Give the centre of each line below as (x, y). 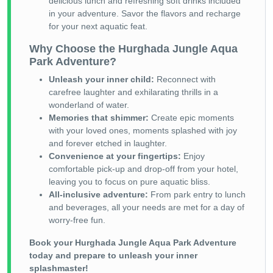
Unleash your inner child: (101, 79)
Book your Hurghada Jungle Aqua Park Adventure (133, 242)
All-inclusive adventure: (98, 194)
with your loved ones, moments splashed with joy (143, 130)
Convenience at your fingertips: (115, 156)
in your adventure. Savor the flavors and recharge (145, 13)
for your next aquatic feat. (98, 26)
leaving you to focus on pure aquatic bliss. (129, 181)
